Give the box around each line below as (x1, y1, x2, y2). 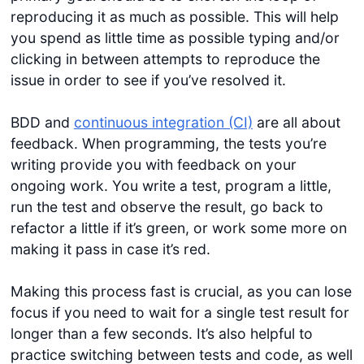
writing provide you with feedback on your (10, 156, 297, 174)
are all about (252, 114, 340, 132)
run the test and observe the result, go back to (10, 198, 323, 216)
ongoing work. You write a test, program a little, (10, 177, 331, 195)
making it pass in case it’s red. (10, 240, 210, 258)
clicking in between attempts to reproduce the (10, 50, 320, 67)
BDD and (10, 114, 74, 132)
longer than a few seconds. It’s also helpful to (10, 325, 313, 343)
